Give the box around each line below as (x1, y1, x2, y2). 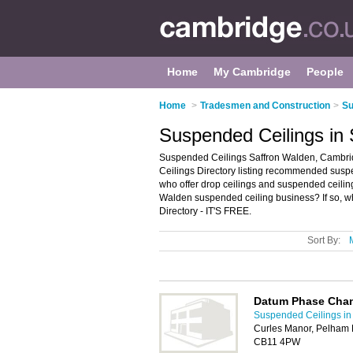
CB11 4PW (254, 336, 300, 347)
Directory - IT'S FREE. (159, 206, 251, 217)
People (307, 65, 344, 78)
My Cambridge (214, 65, 291, 78)
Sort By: (307, 235, 340, 246)
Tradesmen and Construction (200, 100, 330, 111)
